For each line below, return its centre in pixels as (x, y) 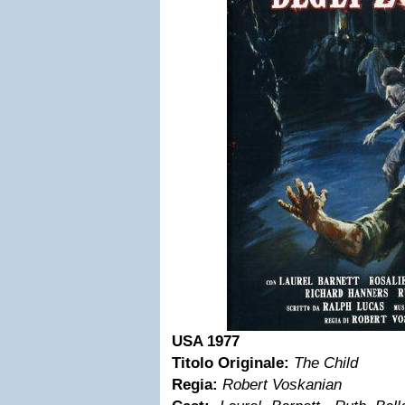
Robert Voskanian (282, 385)
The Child (326, 363)
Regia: (195, 385)
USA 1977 (206, 341)
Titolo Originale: (231, 363)
